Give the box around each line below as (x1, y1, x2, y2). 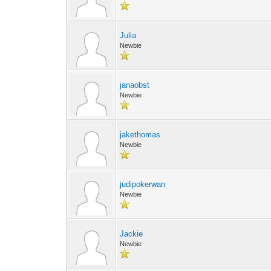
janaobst (120, 80, 150, 90)
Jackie (120, 229, 143, 238)
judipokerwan (120, 180, 166, 189)
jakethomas (120, 130, 161, 139)
